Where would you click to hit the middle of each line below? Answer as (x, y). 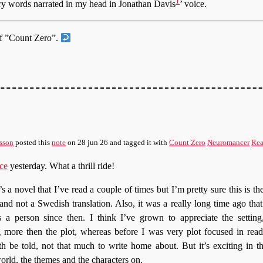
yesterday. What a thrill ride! (61, 166)
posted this (33, 143)
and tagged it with (139, 143)
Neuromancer (228, 143)
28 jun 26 (93, 143)
